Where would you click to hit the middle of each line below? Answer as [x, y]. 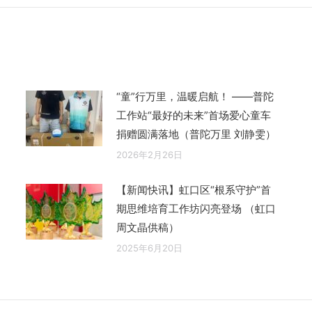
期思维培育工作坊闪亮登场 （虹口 [196, 208]
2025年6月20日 [149, 248]
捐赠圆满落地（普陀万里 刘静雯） [196, 134]
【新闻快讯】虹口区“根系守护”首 [193, 189]
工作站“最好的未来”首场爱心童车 [193, 115]
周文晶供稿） [147, 227]
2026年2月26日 [149, 154]
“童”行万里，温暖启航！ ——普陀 [195, 96]
